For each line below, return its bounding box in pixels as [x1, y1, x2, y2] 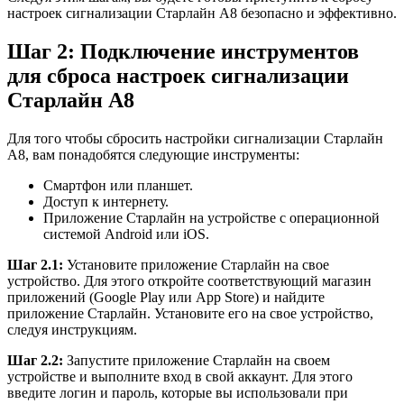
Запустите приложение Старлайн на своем [63, 352, 330, 368]
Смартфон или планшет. [43, 177, 193, 193]
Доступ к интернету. [43, 193, 169, 209]
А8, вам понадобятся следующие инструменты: [7, 146, 299, 162]
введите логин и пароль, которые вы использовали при [7, 384, 348, 400]
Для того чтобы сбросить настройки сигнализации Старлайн [7, 130, 383, 146]
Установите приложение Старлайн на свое [63, 256, 329, 272]
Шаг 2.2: [7, 352, 63, 368]
